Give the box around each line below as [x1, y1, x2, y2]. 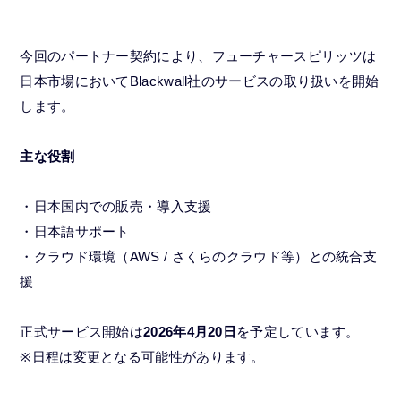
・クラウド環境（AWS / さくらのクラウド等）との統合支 [20, 248, 378, 264]
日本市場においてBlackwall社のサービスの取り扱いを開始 [20, 73, 380, 89]
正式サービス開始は [20, 323, 144, 339]
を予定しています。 [236, 323, 360, 339]
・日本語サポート [20, 223, 130, 239]
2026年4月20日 [143, 323, 237, 339]
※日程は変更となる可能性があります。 [20, 348, 265, 364]
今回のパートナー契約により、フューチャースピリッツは [20, 47, 377, 64]
